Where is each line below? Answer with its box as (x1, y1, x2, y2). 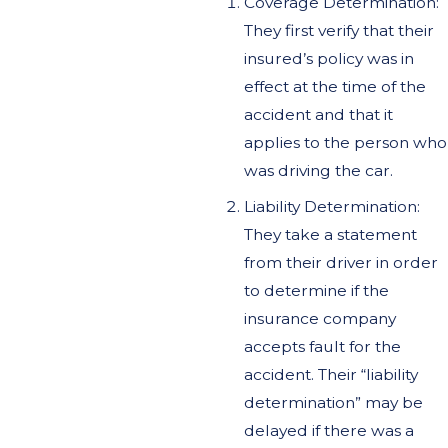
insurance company (243, 309, 396, 329)
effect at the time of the (243, 77, 426, 97)
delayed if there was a (243, 421, 414, 441)
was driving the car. (243, 161, 393, 181)
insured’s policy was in (243, 49, 414, 69)
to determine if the (243, 281, 389, 301)
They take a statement (243, 225, 417, 245)
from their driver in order (243, 253, 438, 273)
